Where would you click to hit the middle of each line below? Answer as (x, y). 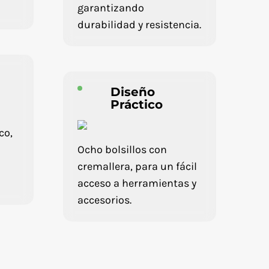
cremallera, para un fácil (137, 166)
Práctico (136, 104)
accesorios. (104, 200)
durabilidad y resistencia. (139, 25)
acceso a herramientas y (137, 183)
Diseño (132, 92)
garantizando (110, 8)
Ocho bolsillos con (122, 150)
